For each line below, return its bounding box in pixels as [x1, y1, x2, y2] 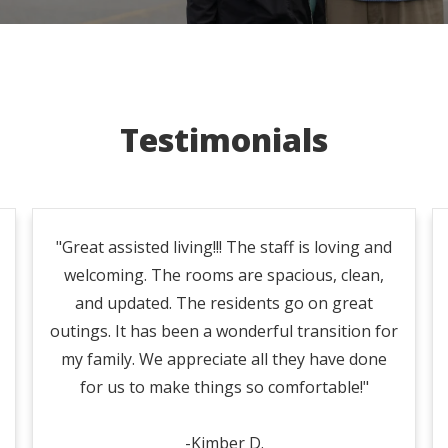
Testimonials [120, 118, 328, 161]
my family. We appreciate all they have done [61, 348, 387, 370]
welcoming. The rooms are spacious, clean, [64, 264, 384, 286]
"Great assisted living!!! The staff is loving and [56, 236, 392, 258]
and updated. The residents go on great [75, 292, 373, 314]
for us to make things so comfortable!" [79, 376, 369, 398]
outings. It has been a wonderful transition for [50, 320, 398, 342]
